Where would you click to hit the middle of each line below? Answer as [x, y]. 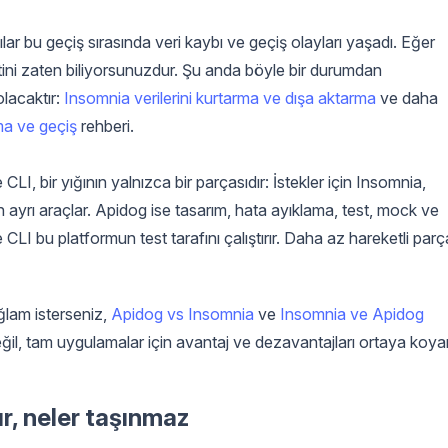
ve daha [407, 97]
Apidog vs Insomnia [182, 313]
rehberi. [105, 125]
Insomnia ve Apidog [352, 313]
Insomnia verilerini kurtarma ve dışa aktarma [220, 97]
